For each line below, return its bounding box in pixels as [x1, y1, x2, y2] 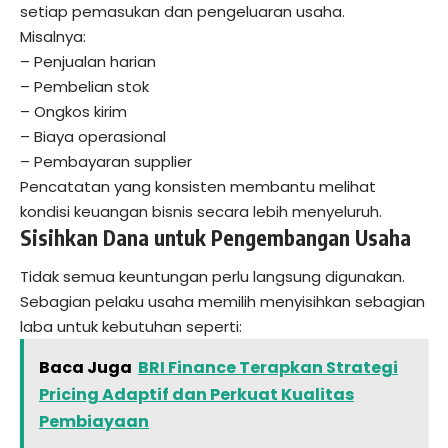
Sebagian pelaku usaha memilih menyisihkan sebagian [20, 291, 425, 313]
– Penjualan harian [20, 50, 156, 72]
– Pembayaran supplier [20, 150, 192, 172]
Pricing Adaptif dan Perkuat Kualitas [39, 383, 354, 407]
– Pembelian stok [20, 75, 149, 97]
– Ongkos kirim [20, 100, 127, 122]
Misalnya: [20, 25, 86, 47]
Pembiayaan [39, 410, 149, 434]
